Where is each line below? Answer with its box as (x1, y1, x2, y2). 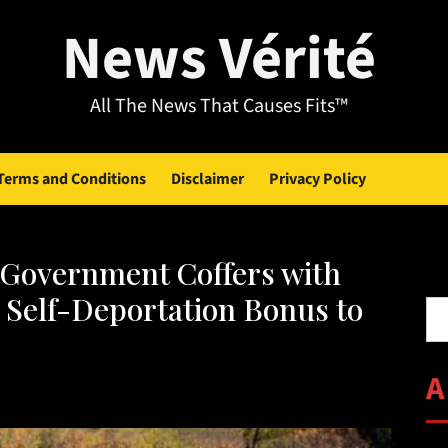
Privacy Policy (269, 168, 366, 190)
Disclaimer (171, 168, 244, 190)
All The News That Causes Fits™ (90, 92, 348, 120)
